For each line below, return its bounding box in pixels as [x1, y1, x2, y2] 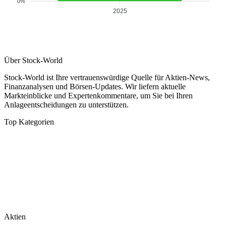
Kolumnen [4, 159, 34, 167]
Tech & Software [4, 183, 53, 191]
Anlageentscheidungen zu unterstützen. [4, 100, 129, 109]
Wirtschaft [4, 171, 33, 179]
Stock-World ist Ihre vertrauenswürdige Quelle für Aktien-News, [4, 73, 210, 82]
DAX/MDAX [4, 148, 42, 156]
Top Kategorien [4, 117, 54, 126]
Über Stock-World [4, 55, 63, 65]
